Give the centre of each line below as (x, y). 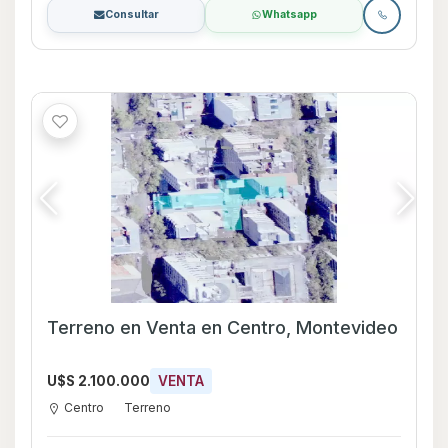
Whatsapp (289, 14)
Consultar (131, 14)
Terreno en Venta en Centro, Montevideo (299, 327)
